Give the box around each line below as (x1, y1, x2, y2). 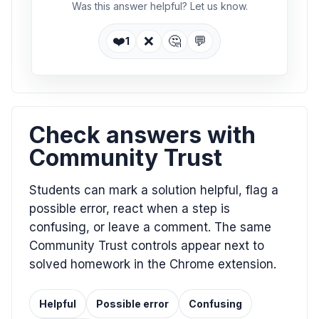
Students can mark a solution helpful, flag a (29, 182, 278, 197)
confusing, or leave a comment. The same (29, 219, 271, 234)
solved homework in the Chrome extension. (29, 256, 276, 271)
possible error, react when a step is (29, 201, 230, 216)
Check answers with (29, 120, 256, 149)
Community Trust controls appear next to (29, 238, 264, 253)
